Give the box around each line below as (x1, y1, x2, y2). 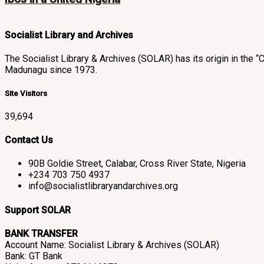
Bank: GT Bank (5, 250, 62, 262)
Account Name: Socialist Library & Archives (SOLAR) (5, 239, 219, 250)
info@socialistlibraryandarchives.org (28, 180, 178, 192)
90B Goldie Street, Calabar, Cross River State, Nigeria (28, 158, 246, 170)
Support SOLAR (5, 204, 71, 216)
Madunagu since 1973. (5, 64, 97, 76)
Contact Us (5, 134, 53, 146)
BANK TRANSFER (5, 227, 78, 239)
